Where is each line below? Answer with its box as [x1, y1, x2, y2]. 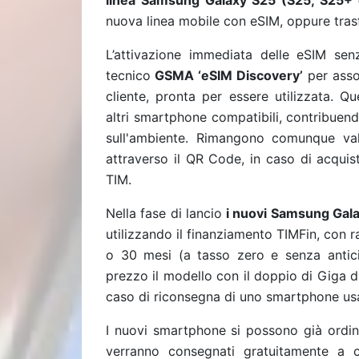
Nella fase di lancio [106, 205, 223, 221]
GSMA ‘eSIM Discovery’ [151, 67, 303, 83]
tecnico [106, 67, 151, 83]
